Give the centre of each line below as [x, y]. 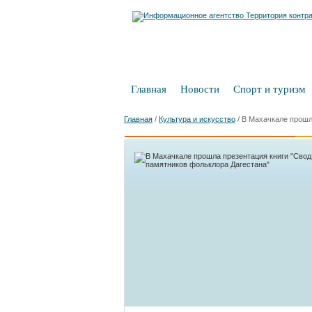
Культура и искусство [197, 119]
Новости [200, 89]
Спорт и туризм [270, 89]
